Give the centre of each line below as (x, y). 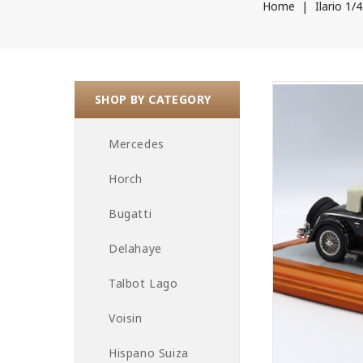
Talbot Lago (143, 283)
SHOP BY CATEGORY (153, 99)
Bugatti (130, 214)
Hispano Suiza (149, 353)
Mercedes (137, 144)
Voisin (126, 318)
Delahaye (135, 248)
